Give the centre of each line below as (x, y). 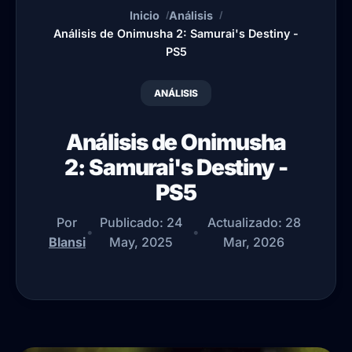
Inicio (145, 15)
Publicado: (133, 222)
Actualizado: (246, 222)
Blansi (67, 242)
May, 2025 (141, 242)
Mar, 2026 (254, 242)
